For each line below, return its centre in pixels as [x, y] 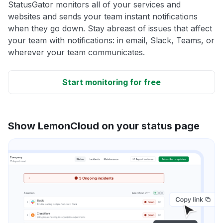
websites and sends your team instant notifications [103, 16]
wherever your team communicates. [76, 52]
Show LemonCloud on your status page [104, 126]
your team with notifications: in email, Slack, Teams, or [111, 40]
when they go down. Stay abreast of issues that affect [110, 28]
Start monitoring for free [111, 82]
